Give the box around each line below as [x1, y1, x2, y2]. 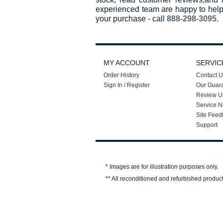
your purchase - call [96, 14, 167, 23]
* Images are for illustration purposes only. [106, 163, 219, 171]
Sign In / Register [104, 82, 150, 89]
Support [196, 121, 218, 129]
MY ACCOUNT [104, 59, 150, 67]
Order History [104, 72, 139, 79]
